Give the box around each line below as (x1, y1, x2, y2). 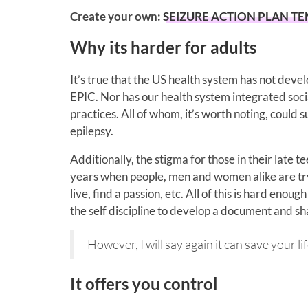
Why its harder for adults (70, 36, 256, 57)
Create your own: (70, 8, 163, 23)
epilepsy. (70, 123, 113, 138)
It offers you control (70, 273, 218, 294)
